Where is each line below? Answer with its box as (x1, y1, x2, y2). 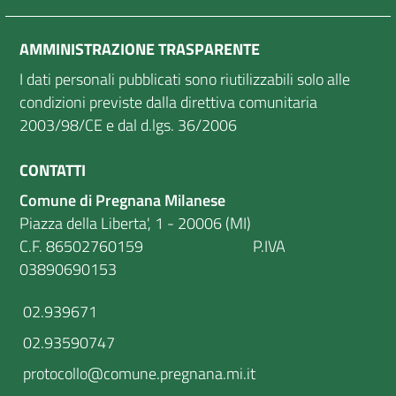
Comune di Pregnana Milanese (19, 188, 225, 213)
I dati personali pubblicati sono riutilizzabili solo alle (19, 67, 350, 92)
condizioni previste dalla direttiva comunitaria (19, 90, 317, 115)
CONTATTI (19, 158, 86, 183)
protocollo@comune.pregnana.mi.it (19, 361, 255, 385)
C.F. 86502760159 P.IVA (19, 234, 286, 259)
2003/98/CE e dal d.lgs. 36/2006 (19, 113, 237, 138)
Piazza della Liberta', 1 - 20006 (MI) (19, 211, 251, 236)
